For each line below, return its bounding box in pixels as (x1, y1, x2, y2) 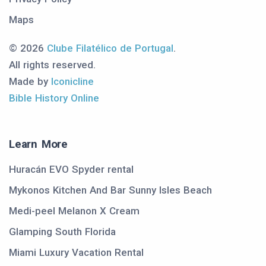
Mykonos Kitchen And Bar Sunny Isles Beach (9, 184, 212, 196)
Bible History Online (9, 92, 99, 104)
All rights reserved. (9, 59, 96, 71)
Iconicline (51, 75, 94, 87)
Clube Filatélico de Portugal (47, 42, 173, 54)
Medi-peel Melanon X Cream (9, 205, 140, 217)
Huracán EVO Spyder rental (9, 163, 134, 175)
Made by (9, 75, 51, 87)
